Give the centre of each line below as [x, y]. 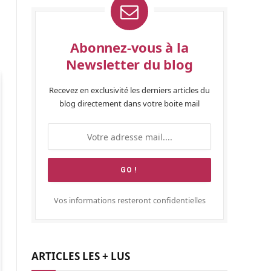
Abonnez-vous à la [129, 47]
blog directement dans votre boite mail [129, 103]
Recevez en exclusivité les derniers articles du [129, 90]
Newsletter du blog [129, 64]
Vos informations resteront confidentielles [129, 201]
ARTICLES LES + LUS [81, 256]
